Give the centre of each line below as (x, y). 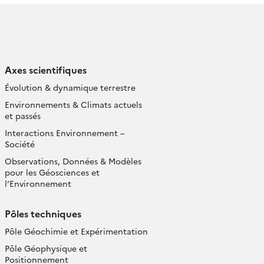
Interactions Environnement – (65, 133)
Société (20, 144)
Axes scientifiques (46, 70)
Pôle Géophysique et (46, 248)
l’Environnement (38, 183)
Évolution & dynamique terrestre (70, 87)
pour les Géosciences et (52, 172)
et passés (23, 115)
